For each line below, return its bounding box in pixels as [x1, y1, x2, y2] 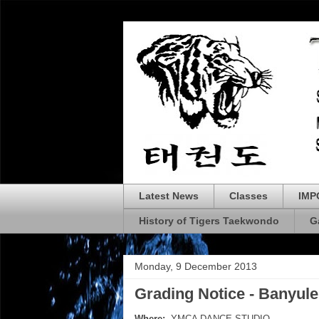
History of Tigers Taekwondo [139, 215, 279, 227]
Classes [229, 190, 268, 202]
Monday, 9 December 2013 [135, 260, 257, 272]
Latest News [139, 190, 199, 202]
